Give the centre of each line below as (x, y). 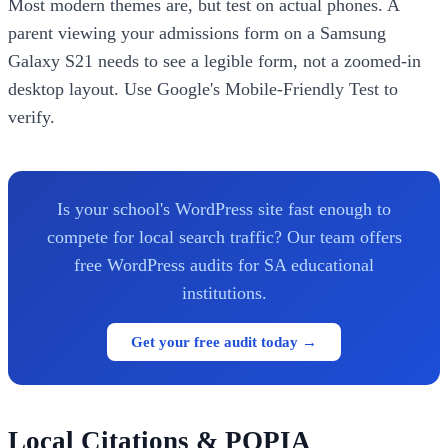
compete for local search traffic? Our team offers (224, 237)
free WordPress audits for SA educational (224, 265)
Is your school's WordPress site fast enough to (224, 209)
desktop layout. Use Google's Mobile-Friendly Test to (203, 89)
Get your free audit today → (224, 342)
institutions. (224, 293)
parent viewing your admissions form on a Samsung (197, 33)
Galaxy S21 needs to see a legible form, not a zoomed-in (214, 61)
